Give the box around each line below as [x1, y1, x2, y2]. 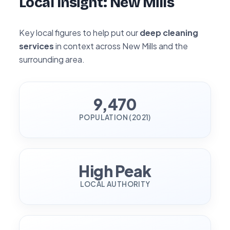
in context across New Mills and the [54, 40, 188, 51]
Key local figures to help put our [19, 27, 140, 38]
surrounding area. [19, 53, 85, 65]
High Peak [79, 161, 151, 181]
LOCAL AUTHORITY [80, 179, 150, 188]
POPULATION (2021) [79, 112, 151, 122]
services [19, 40, 54, 51]
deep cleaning [140, 27, 198, 38]
